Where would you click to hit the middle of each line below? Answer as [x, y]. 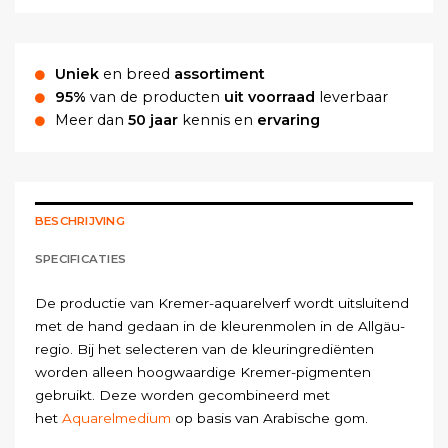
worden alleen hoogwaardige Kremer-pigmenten [203, 372]
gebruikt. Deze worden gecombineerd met [182, 395]
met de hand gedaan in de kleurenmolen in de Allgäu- [220, 326]
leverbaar [353, 96]
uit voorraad [271, 96]
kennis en [217, 119]
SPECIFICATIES [80, 258]
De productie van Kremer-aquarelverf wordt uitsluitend [222, 303]
